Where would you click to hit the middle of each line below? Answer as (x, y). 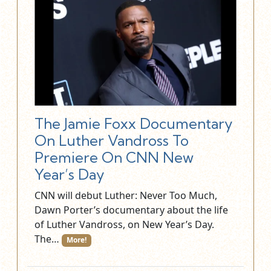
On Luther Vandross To (112, 141)
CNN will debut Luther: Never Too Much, (126, 196)
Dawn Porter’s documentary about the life (131, 210)
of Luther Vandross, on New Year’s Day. (124, 225)
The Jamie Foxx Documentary (133, 124)
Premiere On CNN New (114, 158)
